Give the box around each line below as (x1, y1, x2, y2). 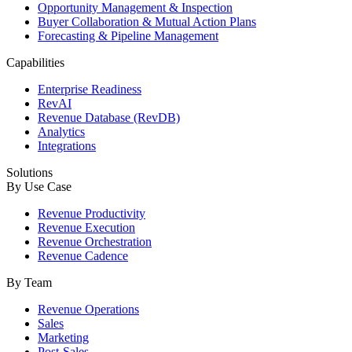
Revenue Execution (38, 220, 135, 234)
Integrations (38, 138, 96, 152)
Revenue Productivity (38, 206, 145, 220)
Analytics (38, 124, 85, 138)
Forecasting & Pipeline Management (38, 28, 218, 42)
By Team (6, 275, 52, 289)
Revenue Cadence (38, 248, 128, 262)
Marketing (38, 330, 89, 344)
